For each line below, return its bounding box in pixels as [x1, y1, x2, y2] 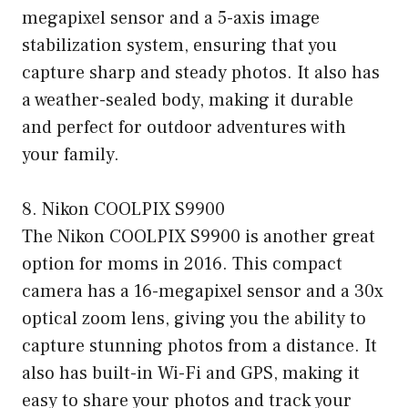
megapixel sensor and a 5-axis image [22, 6, 320, 31]
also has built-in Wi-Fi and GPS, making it [22, 362, 360, 386]
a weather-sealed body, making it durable [22, 88, 353, 113]
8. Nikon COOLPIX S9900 [22, 198, 225, 222]
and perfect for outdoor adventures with [22, 116, 346, 140]
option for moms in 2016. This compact [22, 252, 342, 277]
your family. [22, 143, 119, 168]
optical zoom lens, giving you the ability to [22, 307, 366, 331]
